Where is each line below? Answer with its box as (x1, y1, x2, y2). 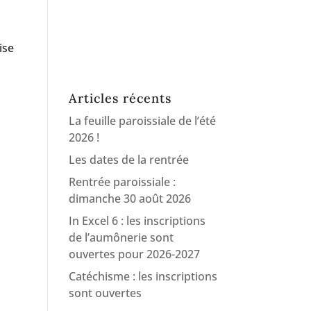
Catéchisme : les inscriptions (68, 269, 217, 284)
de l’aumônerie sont (68, 230, 174, 245)
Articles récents (68, 90, 171, 106)
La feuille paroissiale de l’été (68, 113, 216, 128)
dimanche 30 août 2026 (68, 191, 191, 206)
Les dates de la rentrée (68, 152, 189, 167)
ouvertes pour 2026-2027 (68, 246, 200, 262)
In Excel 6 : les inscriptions (68, 213, 205, 228)
